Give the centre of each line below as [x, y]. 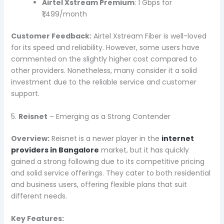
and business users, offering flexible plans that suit [99, 184]
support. [25, 94]
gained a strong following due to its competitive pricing [107, 161]
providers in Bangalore [55, 150]
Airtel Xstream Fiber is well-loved [149, 36]
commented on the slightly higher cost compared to [104, 59]
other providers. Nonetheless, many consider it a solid [104, 71]
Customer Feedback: [51, 36]
